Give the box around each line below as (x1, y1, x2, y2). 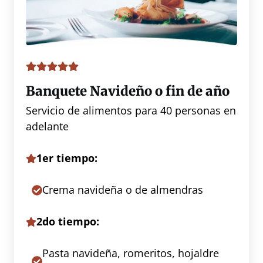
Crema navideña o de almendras (42, 183, 203, 197)
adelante (26, 119, 69, 134)
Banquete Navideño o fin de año (26, 82, 230, 99)
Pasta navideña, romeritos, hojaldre (42, 246, 219, 261)
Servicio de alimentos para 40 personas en (26, 103, 236, 118)
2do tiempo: (36, 214, 99, 229)
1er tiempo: (36, 151, 97, 166)
